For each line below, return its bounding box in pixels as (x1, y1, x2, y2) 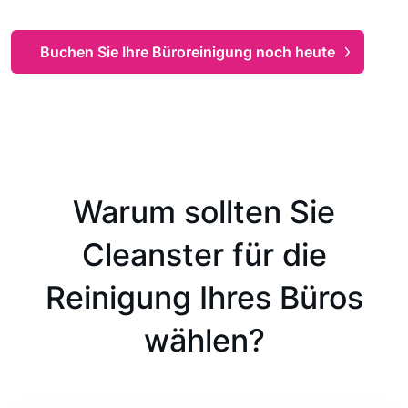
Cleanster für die (81, 236, 327, 273)
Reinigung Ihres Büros (45, 279, 363, 316)
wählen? (143, 321, 265, 359)
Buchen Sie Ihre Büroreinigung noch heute (40, 43, 335, 61)
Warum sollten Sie (73, 193, 335, 230)
